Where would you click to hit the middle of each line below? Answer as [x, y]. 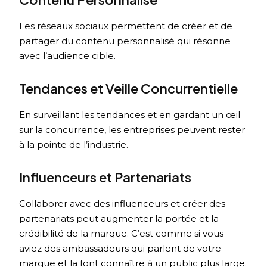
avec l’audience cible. [68, 56]
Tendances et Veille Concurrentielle [129, 89]
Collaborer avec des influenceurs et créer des [122, 204]
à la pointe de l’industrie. [74, 145]
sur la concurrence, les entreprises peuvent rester [132, 130]
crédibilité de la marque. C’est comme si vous [122, 234]
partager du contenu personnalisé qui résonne [125, 41]
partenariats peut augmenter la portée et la [119, 219]
